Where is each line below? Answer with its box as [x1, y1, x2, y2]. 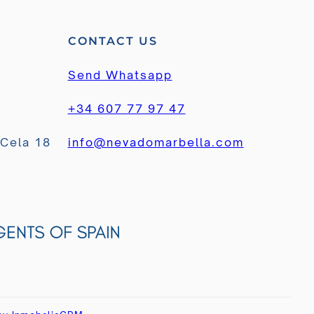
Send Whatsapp [67, 68, 172, 83]
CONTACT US [67, 34, 158, 48]
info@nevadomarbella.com [67, 135, 244, 150]
